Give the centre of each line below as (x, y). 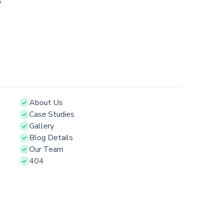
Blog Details (51, 138)
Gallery (42, 126)
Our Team (46, 150)
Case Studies (52, 115)
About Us (46, 103)
